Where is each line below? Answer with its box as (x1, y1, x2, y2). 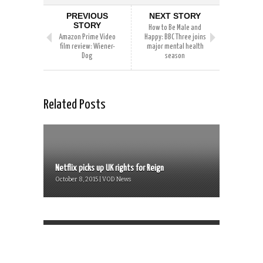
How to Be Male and (149, 23, 201, 32)
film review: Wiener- (59, 42, 115, 50)
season (165, 52, 185, 60)
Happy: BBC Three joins (144, 33, 206, 41)
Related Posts (43, 97, 106, 112)
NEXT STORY (149, 11, 201, 21)
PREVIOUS (66, 11, 108, 21)
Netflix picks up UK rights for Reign (55, 163, 164, 173)
